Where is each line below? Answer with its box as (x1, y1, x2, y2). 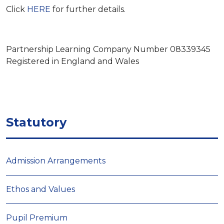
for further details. (50, 4, 125, 14)
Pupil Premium (6, 213, 67, 222)
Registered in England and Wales (6, 56, 139, 66)
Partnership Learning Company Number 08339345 (6, 44, 210, 54)
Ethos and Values (6, 184, 75, 194)
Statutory (6, 115, 66, 129)
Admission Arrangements (6, 156, 105, 165)
